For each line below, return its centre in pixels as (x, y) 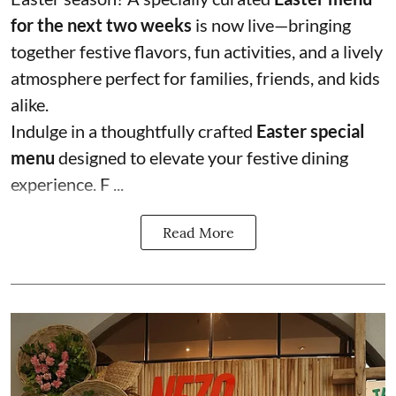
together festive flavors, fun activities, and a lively (197, 52)
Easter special (310, 131)
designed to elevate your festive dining (202, 158)
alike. (30, 105)
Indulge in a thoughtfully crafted (133, 131)
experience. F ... (67, 184)
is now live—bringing (271, 25)
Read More (198, 233)
